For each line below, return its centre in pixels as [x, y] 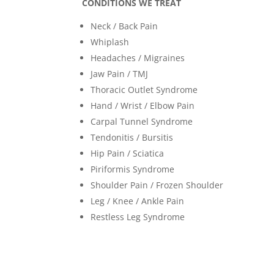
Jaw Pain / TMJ [120, 73]
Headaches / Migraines [138, 57]
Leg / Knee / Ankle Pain [138, 201]
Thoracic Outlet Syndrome [144, 89]
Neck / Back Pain [124, 26]
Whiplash [110, 42]
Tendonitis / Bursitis [132, 137]
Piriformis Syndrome [133, 169]
